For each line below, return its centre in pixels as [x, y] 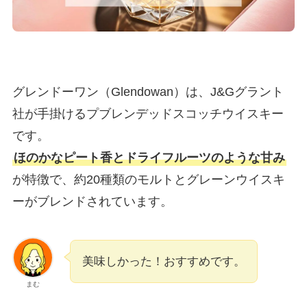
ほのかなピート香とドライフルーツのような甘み [149, 157]
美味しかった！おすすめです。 [163, 261]
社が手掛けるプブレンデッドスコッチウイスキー [148, 113]
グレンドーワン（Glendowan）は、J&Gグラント [148, 91]
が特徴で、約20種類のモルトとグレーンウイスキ [148, 179]
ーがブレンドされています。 [92, 201]
